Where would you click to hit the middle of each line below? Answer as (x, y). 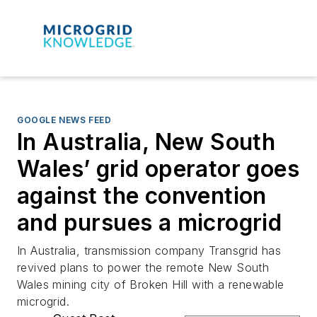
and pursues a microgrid (150, 222)
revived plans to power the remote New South (143, 267)
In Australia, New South (146, 142)
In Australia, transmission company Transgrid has (149, 250)
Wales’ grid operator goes (158, 168)
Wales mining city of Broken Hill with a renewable (151, 284)
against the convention (142, 195)
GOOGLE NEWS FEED (64, 120)
